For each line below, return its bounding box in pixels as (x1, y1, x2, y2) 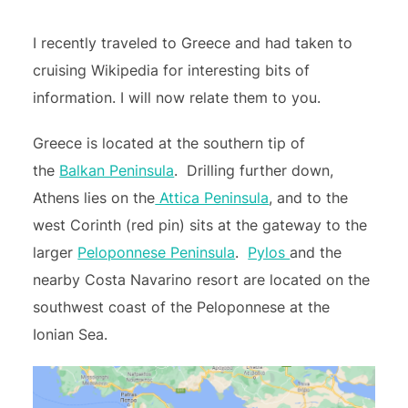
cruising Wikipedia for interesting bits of (33, 61, 311, 79)
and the (290, 243, 342, 261)
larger (33, 243, 78, 261)
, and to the (269, 189, 349, 207)
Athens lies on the (33, 189, 156, 207)
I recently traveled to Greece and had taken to (33, 34, 353, 52)
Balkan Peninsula (59, 161, 175, 179)
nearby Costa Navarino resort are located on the (33, 270, 371, 289)
